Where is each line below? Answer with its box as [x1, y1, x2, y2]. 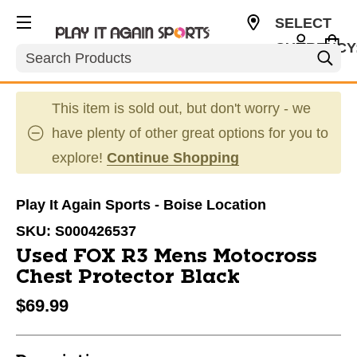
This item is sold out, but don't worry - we [52, 100, 311, 116]
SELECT [274, 15, 331, 31]
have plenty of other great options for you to [52, 125, 328, 141]
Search [16, 44, 61, 60]
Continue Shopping [107, 150, 239, 166]
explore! [52, 150, 107, 166]
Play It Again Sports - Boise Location [16, 197, 266, 213]
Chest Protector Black [16, 268, 240, 287]
